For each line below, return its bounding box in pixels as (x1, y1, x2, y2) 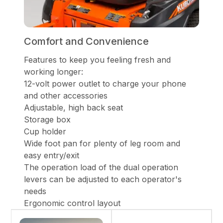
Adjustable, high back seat (24, 102, 123, 112)
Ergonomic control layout (24, 198, 120, 208)
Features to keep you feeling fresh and (24, 54, 171, 65)
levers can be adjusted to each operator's (24, 174, 182, 184)
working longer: (24, 66, 83, 77)
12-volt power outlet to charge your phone (24, 78, 186, 89)
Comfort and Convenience (24, 35, 149, 47)
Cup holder (24, 126, 66, 136)
